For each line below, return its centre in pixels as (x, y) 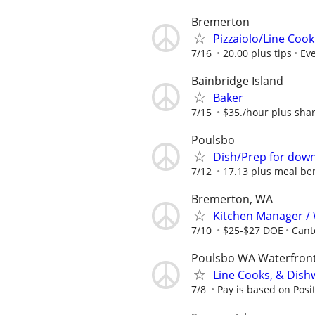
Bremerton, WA (232, 199)
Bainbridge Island (237, 81)
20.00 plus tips (257, 53)
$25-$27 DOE (253, 231)
